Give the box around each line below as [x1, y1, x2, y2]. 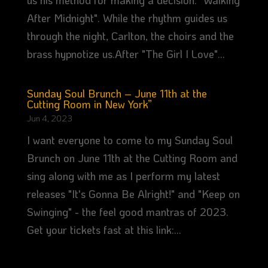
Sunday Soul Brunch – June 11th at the [26, 86, 207, 101]
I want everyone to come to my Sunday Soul [26, 133, 233, 148]
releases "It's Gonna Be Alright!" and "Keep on [26, 187, 240, 202]
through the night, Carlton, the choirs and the [26, 29, 234, 44]
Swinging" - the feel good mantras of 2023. [26, 205, 229, 220]
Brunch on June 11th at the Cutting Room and [26, 151, 237, 166]
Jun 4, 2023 [26, 112, 72, 124]
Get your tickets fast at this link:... [26, 223, 181, 237]
